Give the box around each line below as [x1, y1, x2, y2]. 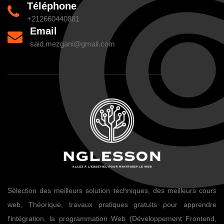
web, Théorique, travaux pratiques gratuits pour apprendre [7, 200, 216, 208]
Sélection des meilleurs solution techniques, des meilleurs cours [7, 186, 216, 194]
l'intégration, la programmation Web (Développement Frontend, [7, 214, 216, 222]
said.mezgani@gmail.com [30, 39, 115, 48]
